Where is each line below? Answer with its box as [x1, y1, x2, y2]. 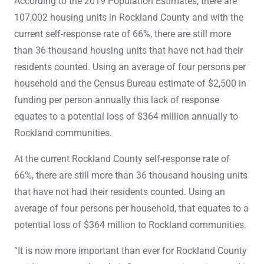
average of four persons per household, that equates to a [14, 202, 249, 214]
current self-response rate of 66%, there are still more [14, 28, 231, 39]
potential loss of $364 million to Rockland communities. [14, 219, 246, 230]
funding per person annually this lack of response [14, 94, 219, 105]
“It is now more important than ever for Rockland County [14, 245, 247, 256]
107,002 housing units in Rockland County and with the [14, 11, 243, 23]
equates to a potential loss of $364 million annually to [14, 110, 238, 122]
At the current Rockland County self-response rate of [14, 153, 230, 164]
